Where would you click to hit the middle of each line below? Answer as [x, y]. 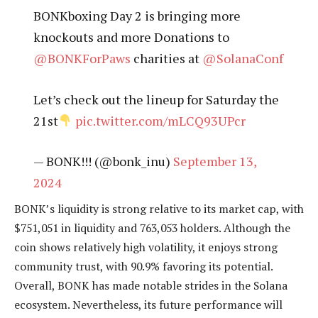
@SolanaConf [242, 59]
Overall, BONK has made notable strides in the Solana [151, 286]
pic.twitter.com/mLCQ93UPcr [161, 120]
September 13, [214, 161]
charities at [166, 59]
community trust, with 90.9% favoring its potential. [143, 267]
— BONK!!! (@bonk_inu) [103, 161]
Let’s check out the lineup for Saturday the [156, 99]
